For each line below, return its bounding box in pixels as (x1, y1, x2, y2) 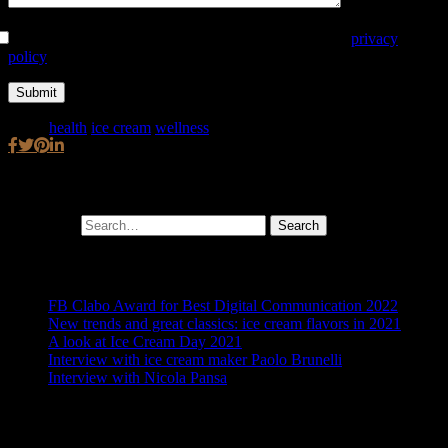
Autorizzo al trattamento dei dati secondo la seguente (12, 29, 351, 47)
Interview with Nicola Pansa (48, 368, 227, 386)
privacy (351, 29, 398, 47)
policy (8, 47, 47, 65)
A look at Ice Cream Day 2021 (48, 332, 242, 350)
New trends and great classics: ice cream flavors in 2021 (48, 314, 401, 332)
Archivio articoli (8, 407, 118, 425)
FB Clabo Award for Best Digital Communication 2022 (48, 296, 398, 314)
